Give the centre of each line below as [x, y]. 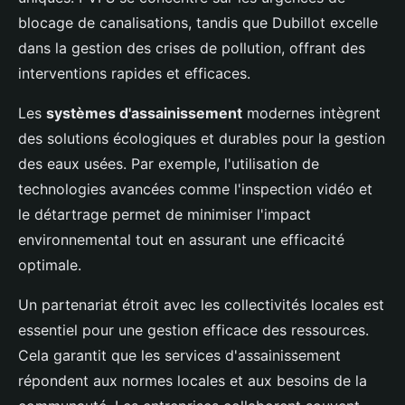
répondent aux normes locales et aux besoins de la [193, 381]
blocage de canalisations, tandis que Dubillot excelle [198, 23]
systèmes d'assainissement [144, 113]
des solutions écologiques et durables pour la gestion [202, 139]
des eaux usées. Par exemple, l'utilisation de [169, 164]
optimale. [50, 265]
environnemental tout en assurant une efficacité [181, 240]
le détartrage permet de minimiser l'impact [165, 215]
